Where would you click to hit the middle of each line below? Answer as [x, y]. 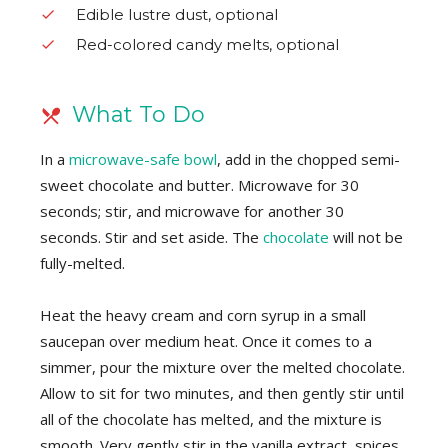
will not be [366, 237]
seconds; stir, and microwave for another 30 [192, 211]
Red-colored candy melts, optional [207, 45]
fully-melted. [82, 263]
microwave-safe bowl [143, 159]
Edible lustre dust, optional [177, 15]
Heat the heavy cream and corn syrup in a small [203, 315]
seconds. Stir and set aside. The [151, 237]
